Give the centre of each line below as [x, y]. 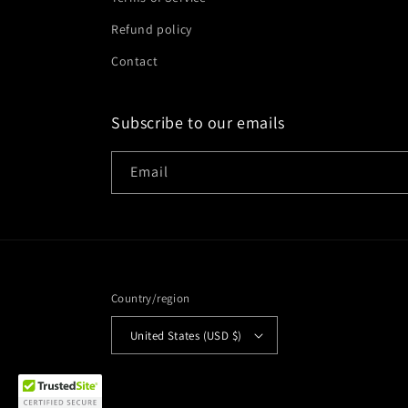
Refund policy [152, 29]
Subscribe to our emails [198, 122]
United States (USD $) [186, 335]
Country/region [151, 298]
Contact [135, 61]
